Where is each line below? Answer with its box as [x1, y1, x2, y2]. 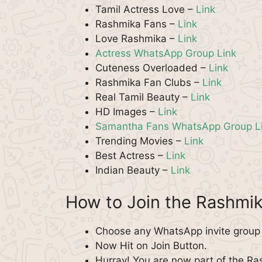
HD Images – [95, 105, 158, 118]
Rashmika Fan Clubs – [95, 76, 202, 88]
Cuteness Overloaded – [95, 61, 209, 74]
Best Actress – [95, 149, 166, 161]
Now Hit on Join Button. [95, 240, 207, 251]
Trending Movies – [95, 135, 184, 147]
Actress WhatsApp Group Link [95, 47, 236, 59]
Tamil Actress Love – [95, 3, 196, 15]
